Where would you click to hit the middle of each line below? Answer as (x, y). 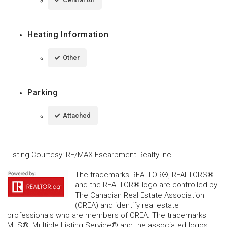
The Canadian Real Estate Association (140, 195)
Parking (43, 92)
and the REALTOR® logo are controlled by (146, 185)
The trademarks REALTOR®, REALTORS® (144, 175)
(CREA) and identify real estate (127, 205)
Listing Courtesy (35, 154)
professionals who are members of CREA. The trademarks (107, 215)
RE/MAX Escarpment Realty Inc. (120, 154)
